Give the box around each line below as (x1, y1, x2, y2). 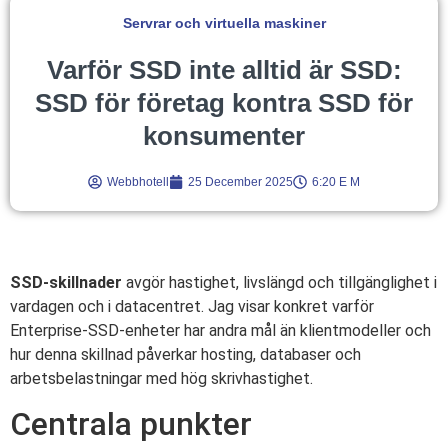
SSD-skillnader (10, 272, 122, 292)
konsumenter (143, 120, 305, 151)
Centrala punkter (10, 404, 252, 443)
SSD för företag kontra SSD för (35, 87, 413, 118)
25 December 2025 (188, 174, 293, 189)
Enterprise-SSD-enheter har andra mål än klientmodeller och (10, 320, 431, 340)
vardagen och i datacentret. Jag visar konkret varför (10, 296, 374, 316)
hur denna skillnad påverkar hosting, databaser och (10, 344, 361, 364)
